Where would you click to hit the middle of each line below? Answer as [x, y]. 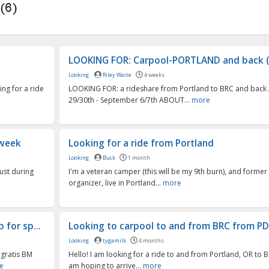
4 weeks [154, 74]
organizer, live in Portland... [115, 183]
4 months [151, 240]
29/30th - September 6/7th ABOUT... [130, 100]
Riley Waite [117, 74]
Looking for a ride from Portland [141, 143]
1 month [139, 157]
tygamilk [114, 240]
